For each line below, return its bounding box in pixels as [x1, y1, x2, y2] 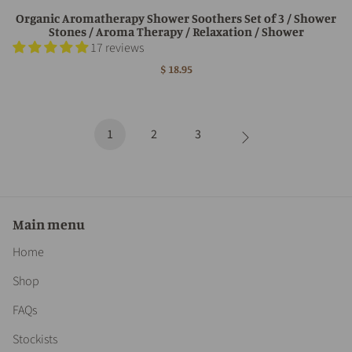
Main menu [13, 214, 85, 233]
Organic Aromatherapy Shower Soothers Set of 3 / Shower [16, 9, 336, 26]
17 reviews [90, 38, 144, 57]
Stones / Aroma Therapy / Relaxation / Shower [48, 23, 304, 39]
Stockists [13, 330, 57, 348]
